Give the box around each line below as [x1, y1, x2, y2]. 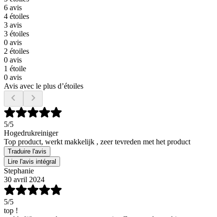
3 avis [4, 20, 22, 29]
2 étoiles [4, 46, 29, 55]
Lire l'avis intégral [8, 157, 56, 165]
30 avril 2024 [4, 175, 45, 184]
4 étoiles [4, 12, 29, 20]
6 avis [4, 3, 22, 12]
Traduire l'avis [8, 147, 46, 155]
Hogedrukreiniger [4, 128, 58, 137]
